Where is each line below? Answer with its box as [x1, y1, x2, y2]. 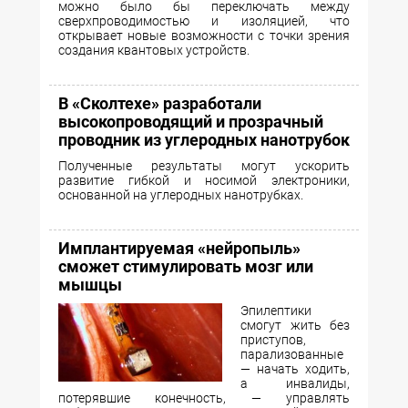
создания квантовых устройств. [58, 43, 250, 57]
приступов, [240, 332, 306, 347]
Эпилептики [240, 303, 311, 318]
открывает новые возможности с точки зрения [58, 28, 350, 43]
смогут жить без [240, 318, 350, 332]
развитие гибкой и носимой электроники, [58, 173, 350, 188]
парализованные [240, 347, 343, 362]
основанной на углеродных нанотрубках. [58, 188, 303, 202]
